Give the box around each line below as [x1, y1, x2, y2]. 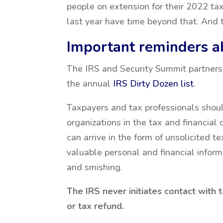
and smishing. [67, 161, 123, 173]
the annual [67, 78, 113, 90]
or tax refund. [67, 200, 124, 212]
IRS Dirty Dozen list [113, 78, 194, 90]
